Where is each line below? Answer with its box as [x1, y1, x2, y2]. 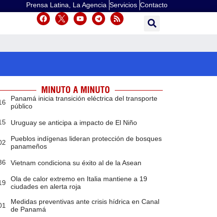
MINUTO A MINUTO [41, 84, 110, 96]
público [10, 102, 32, 110]
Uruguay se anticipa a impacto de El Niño [10, 118, 137, 126]
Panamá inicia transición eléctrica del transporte [10, 94, 157, 103]
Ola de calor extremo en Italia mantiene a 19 [10, 175, 147, 183]
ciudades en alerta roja [10, 183, 81, 191]
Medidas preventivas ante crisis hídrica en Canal [10, 198, 159, 206]
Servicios [109, 1, 137, 9]
